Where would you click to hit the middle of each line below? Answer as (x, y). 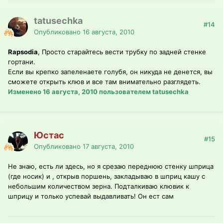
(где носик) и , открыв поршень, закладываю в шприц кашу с (107, 176)
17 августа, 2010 (108, 147)
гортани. (22, 62)
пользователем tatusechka (143, 92)
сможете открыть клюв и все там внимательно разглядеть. (104, 82)
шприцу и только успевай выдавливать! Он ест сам (91, 196)
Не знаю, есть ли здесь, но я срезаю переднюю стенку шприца (111, 167)
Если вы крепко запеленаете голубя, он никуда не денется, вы (110, 72)
